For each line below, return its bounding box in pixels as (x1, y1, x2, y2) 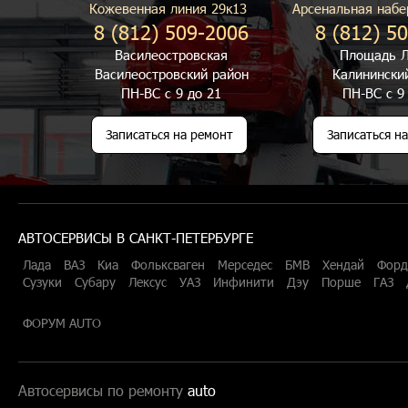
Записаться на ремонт (106, 126, 233, 143)
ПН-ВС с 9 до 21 (121, 84, 221, 102)
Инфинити (213, 273, 274, 291)
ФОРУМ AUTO (23, 314, 101, 331)
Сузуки (23, 273, 62, 291)
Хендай (322, 256, 364, 273)
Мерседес (218, 256, 272, 273)
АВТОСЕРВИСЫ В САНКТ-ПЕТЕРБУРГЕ (18, 229, 253, 247)
